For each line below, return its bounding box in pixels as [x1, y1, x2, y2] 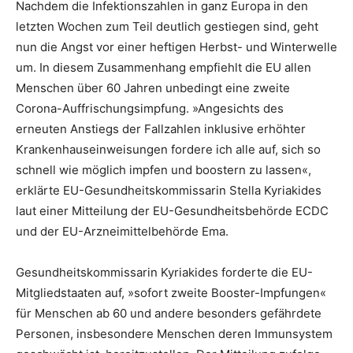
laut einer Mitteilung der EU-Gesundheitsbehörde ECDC [16, 203, 329, 218]
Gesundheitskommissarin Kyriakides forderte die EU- [16, 264, 313, 280]
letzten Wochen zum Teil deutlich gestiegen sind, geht [16, 18, 318, 34]
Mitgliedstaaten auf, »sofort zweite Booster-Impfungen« [16, 284, 326, 300]
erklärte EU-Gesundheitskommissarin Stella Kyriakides [16, 182, 321, 198]
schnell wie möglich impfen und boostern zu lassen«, [16, 162, 311, 177]
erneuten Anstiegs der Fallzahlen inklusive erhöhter [16, 121, 306, 136]
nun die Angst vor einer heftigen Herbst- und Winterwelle [16, 39, 337, 54]
